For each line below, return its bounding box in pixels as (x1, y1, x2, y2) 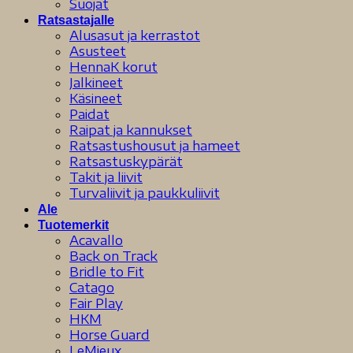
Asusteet (69, 43, 126, 59)
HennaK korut (69, 58, 158, 75)
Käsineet (69, 90, 122, 106)
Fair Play (69, 295, 123, 311)
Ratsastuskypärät (69, 153, 183, 169)
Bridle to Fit (69, 263, 144, 280)
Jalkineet (69, 74, 123, 91)
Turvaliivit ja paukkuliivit (69, 184, 220, 201)
